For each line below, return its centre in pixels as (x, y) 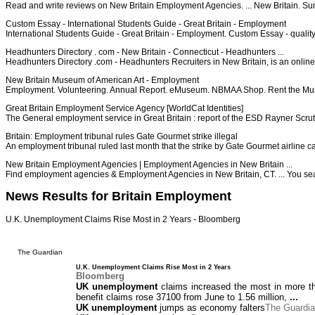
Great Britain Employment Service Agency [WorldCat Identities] (124, 108)
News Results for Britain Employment (118, 197)
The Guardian (40, 252)
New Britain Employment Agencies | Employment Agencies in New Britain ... (149, 164)
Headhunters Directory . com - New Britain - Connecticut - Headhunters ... (145, 52)
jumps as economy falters (211, 308)
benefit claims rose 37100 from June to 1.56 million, (183, 297)
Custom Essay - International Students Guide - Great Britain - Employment (146, 24)
